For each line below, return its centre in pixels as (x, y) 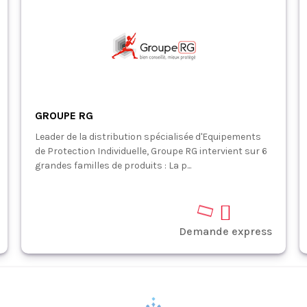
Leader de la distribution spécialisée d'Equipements (148, 137)
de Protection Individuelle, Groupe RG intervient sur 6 (151, 151)
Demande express (226, 231)
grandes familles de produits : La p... (113, 165)
